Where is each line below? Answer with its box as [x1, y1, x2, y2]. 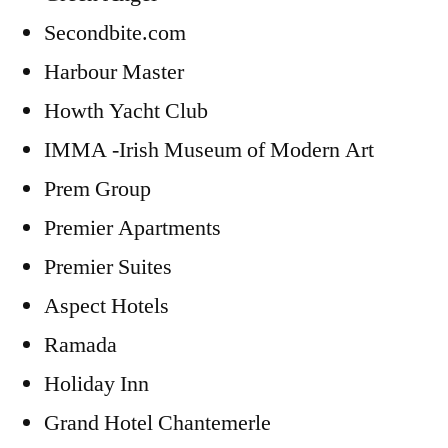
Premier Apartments [44, 214, 221, 243]
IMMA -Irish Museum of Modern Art [44, 136, 374, 165]
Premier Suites [44, 253, 172, 282]
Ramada [44, 331, 117, 360]
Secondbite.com [44, 19, 186, 48]
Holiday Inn [44, 370, 149, 399]
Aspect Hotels [44, 292, 169, 321]
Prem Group [44, 175, 151, 204]
